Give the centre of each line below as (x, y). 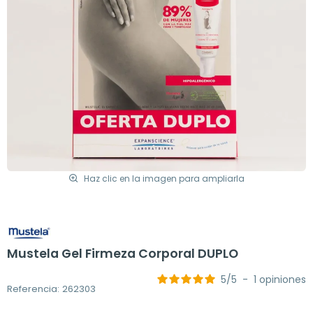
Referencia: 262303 (51, 289)
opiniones (283, 280)
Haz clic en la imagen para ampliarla (164, 178)
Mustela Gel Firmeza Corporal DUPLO (123, 254)
